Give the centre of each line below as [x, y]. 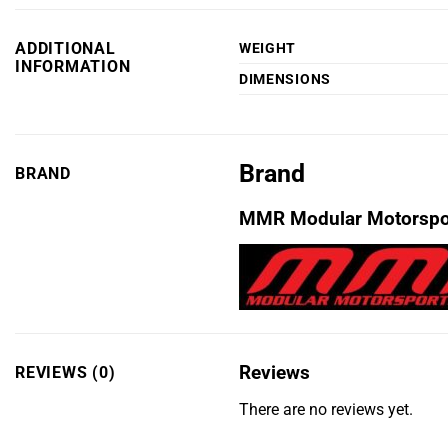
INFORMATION [73, 67]
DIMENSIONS [285, 79]
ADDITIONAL [65, 49]
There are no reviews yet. [326, 409]
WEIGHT [268, 48]
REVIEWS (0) [65, 372]
